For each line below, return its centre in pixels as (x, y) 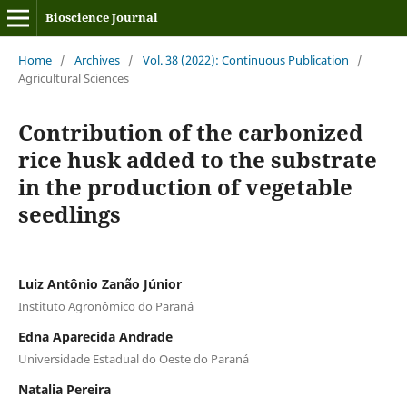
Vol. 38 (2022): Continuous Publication (245, 60)
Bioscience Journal (101, 17)
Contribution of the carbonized (190, 132)
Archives (97, 60)
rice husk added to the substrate (197, 159)
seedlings (69, 213)
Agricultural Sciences (73, 78)
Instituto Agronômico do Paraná (105, 306)
